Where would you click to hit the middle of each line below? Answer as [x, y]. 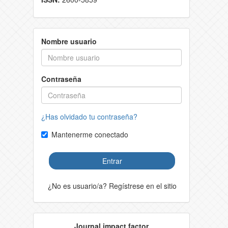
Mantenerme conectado [90, 134]
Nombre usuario [69, 41]
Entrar [112, 161]
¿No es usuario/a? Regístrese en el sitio [112, 186]
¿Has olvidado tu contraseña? [89, 116]
